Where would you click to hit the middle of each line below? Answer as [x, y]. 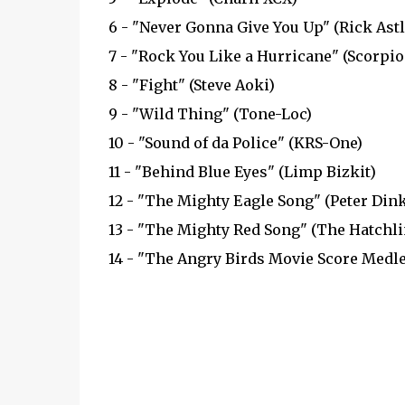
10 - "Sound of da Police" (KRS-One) [235, 143]
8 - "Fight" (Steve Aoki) [191, 85]
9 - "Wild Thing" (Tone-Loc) [210, 114]
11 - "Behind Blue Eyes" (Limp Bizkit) [242, 172]
